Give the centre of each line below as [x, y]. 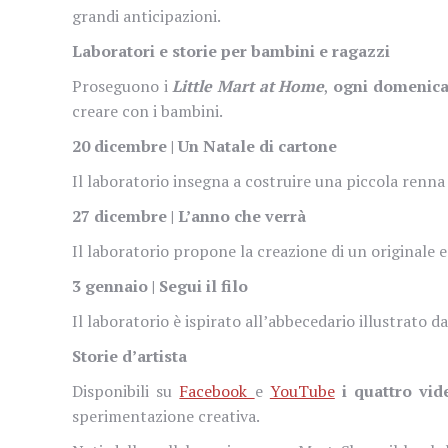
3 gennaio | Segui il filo [162, 285]
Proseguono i [122, 85]
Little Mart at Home [248, 85]
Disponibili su [126, 390]
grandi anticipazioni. [148, 15]
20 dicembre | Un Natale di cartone [204, 145]
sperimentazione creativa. [167, 415]
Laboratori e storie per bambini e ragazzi [231, 50]
